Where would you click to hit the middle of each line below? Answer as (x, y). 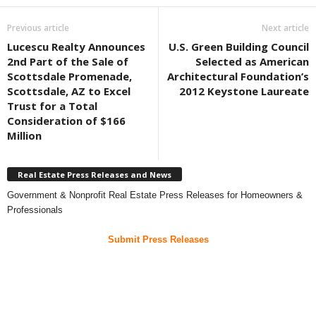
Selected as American (252, 62)
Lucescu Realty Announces (76, 47)
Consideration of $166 (66, 121)
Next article (285, 28)
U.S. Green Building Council (239, 47)
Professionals (35, 209)
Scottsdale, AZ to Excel (69, 91)
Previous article (38, 28)
